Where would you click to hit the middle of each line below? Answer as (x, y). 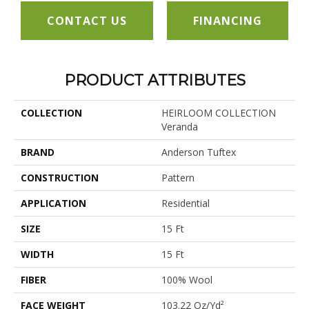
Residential (186, 203)
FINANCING (228, 20)
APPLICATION (53, 203)
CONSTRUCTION (60, 178)
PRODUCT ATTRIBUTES (154, 81)
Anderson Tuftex (199, 152)
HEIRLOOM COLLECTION (219, 113)
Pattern (178, 178)
